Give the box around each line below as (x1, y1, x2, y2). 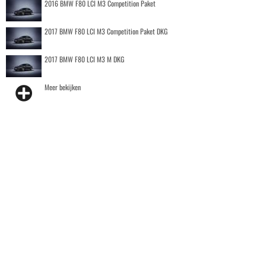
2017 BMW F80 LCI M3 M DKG (45, 54, 124, 64)
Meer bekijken (45, 82, 81, 92)
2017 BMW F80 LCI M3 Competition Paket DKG (45, 26, 167, 36)
